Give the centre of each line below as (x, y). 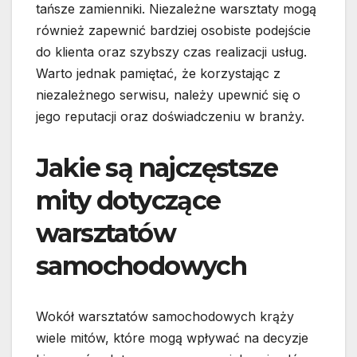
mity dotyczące (128, 201)
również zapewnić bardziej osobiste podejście (173, 31)
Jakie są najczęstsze (157, 168)
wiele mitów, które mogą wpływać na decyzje (172, 338)
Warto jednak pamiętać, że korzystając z (158, 74)
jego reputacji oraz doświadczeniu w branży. (170, 117)
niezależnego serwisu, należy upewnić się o (168, 95)
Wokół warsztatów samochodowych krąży (165, 317)
